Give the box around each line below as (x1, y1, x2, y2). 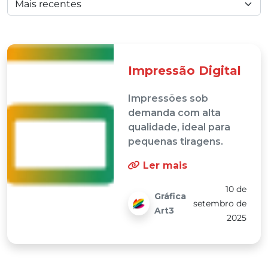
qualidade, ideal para (128, 121, 231, 133)
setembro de (193, 198, 246, 209)
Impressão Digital (128, 63, 242, 78)
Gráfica (154, 191, 187, 202)
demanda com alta (128, 107, 221, 119)
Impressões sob (128, 93, 209, 105)
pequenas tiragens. (128, 136, 224, 148)
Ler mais (140, 159, 188, 171)
